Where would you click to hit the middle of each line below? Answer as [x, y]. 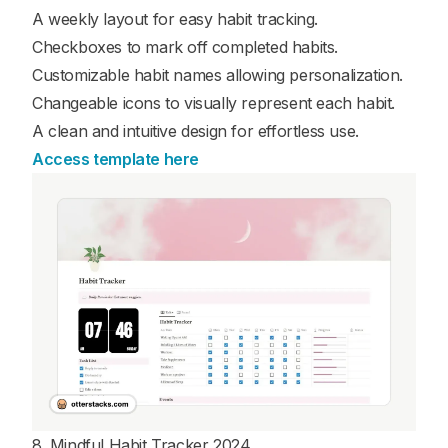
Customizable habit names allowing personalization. [217, 74]
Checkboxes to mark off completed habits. [185, 46]
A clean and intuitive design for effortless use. [195, 130]
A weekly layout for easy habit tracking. [175, 18]
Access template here [115, 158]
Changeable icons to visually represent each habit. [213, 102]
